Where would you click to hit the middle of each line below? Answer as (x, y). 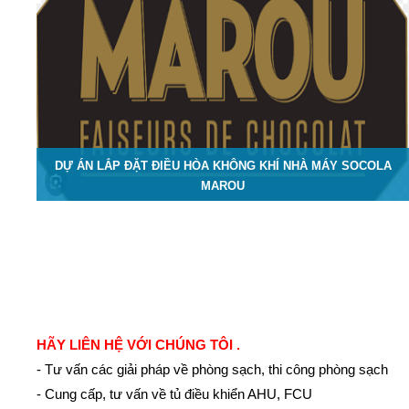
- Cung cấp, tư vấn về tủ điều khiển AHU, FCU (175, 393)
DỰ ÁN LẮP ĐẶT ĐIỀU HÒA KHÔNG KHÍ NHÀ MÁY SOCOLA (223, 165)
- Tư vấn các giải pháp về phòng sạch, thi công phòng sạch (213, 369)
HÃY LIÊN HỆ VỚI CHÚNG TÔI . (139, 344)
